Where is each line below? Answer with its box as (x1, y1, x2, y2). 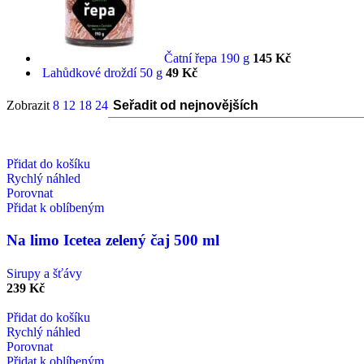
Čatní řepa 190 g (164, 50, 253, 65)
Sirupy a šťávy (6, 266, 82, 280)
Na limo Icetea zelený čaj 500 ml (6, 232, 219, 249)
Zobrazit (6, 97, 53, 112)
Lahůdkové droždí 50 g (42, 65, 166, 80)
